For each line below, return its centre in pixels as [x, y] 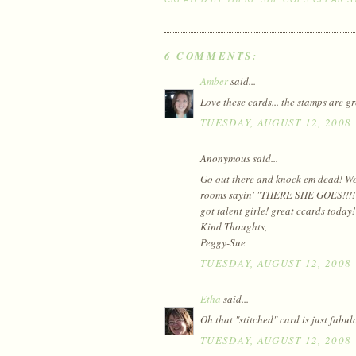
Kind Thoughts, [234, 227]
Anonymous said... [239, 158]
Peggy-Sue [223, 243]
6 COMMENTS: [211, 55]
